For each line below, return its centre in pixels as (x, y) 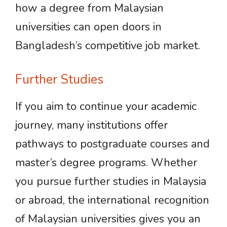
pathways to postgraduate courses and (112, 144)
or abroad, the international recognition (112, 200)
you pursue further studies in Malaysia (111, 181)
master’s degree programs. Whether (106, 163)
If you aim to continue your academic (106, 106)
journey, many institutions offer (91, 125)
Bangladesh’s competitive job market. (108, 46)
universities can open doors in (88, 27)
